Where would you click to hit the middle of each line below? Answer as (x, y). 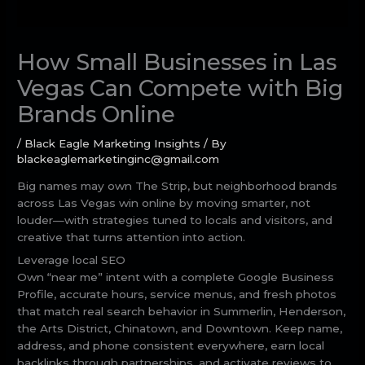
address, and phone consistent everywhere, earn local (171, 345)
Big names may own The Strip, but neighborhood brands (178, 186)
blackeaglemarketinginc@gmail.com (119, 158)
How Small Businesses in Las (177, 62)
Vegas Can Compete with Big (181, 88)
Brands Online (97, 114)
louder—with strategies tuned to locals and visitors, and (175, 220)
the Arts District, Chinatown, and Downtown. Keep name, (180, 328)
